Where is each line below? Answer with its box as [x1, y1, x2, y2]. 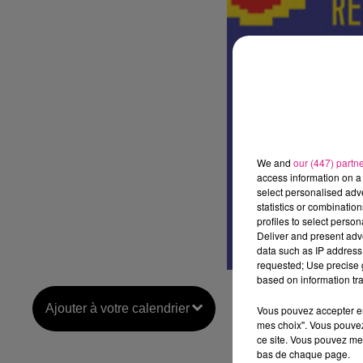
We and [257, 155, 293, 169]
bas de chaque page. [257, 346, 350, 361]
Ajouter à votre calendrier [45, 301, 190, 315]
